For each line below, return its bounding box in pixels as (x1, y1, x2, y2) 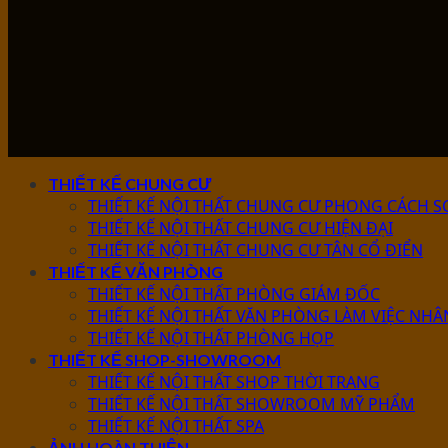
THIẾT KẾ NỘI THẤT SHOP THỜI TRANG (88, 371, 380, 394)
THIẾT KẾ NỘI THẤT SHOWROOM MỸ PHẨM (88, 393, 415, 416)
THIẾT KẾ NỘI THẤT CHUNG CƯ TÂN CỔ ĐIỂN (88, 239, 423, 262)
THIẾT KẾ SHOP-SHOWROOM (48, 350, 281, 370)
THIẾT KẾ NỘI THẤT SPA (88, 415, 264, 438)
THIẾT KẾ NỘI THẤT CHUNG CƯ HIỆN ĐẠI (88, 217, 393, 240)
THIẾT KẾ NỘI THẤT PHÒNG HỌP (88, 327, 334, 350)
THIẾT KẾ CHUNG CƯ (48, 174, 211, 194)
